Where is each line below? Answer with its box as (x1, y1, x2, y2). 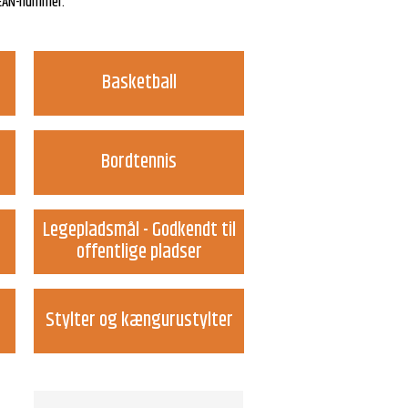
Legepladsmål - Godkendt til (42, 215, 236, 247)
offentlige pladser (76, 237, 202, 269)
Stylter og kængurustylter (45, 305, 233, 337)
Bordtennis (101, 147, 178, 178)
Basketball (101, 67, 177, 99)
